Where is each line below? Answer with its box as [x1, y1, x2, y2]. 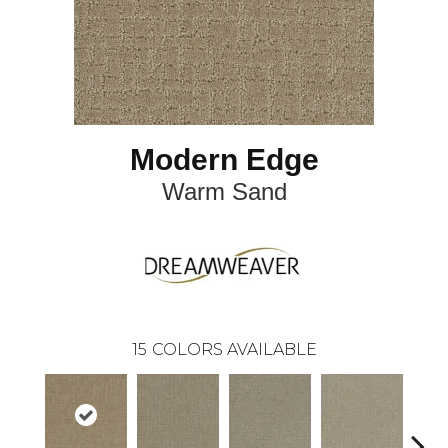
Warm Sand [161, 178, 287, 206]
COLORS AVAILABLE [151, 340, 317, 360]
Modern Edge [129, 143, 319, 177]
